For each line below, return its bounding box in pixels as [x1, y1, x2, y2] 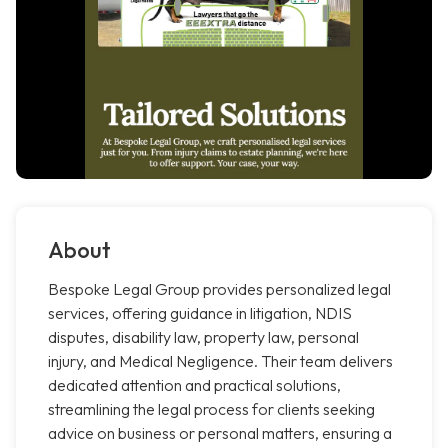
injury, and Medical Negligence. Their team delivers [48, 351, 393, 372]
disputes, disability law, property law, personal [48, 327, 359, 348]
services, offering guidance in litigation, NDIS [48, 303, 352, 324]
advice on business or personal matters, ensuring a [48, 423, 392, 444]
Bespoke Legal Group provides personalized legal [48, 279, 391, 300]
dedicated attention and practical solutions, [48, 375, 341, 396]
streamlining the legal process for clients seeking [48, 399, 375, 420]
